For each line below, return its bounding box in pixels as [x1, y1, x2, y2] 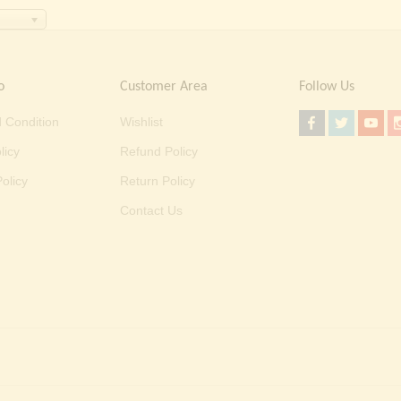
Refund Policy [120, 144, 199, 159]
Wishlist [120, 115, 164, 130]
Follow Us [298, 80, 354, 95]
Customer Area [120, 80, 209, 95]
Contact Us [120, 203, 183, 218]
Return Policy [120, 174, 196, 189]
